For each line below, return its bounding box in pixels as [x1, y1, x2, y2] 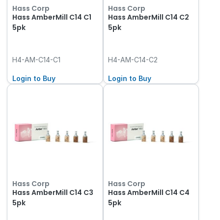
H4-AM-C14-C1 [12, 55, 60, 64]
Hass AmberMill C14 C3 [12, 187, 93, 197]
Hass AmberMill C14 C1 [12, 12, 91, 23]
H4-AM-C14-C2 [108, 55, 158, 64]
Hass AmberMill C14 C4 [108, 187, 190, 197]
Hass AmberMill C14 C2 [108, 12, 190, 23]
